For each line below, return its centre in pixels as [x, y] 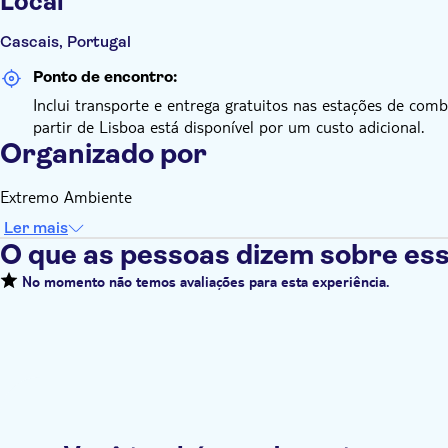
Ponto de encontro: [105, 76]
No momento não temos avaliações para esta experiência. [203, 284]
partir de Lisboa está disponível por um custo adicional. [228, 126]
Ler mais [36, 227]
